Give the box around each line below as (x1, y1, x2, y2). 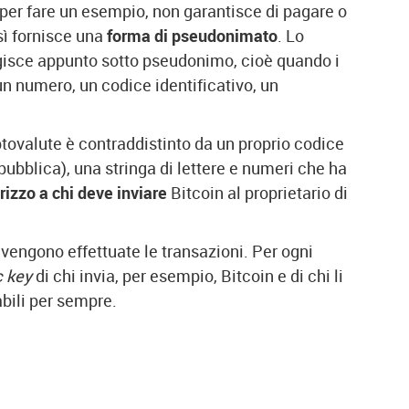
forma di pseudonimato (107, 25, 278, 47)
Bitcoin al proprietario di (167, 182, 348, 204)
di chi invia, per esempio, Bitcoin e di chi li (32, 265, 343, 287)
